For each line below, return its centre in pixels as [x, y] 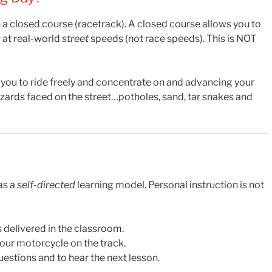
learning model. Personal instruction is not [170, 185]
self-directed [46, 185]
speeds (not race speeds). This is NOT [172, 38]
